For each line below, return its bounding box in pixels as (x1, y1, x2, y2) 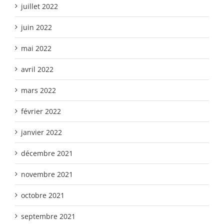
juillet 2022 (21, 1, 58, 11)
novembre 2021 (21, 169, 73, 179)
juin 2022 (21, 22, 52, 32)
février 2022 (21, 106, 61, 116)
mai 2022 (21, 43, 51, 53)
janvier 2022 (21, 127, 62, 137)
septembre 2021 (21, 211, 75, 221)
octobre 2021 (21, 190, 64, 200)
